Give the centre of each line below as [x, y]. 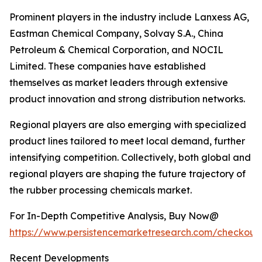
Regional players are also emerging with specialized [128, 125]
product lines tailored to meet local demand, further [127, 141]
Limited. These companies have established [108, 66]
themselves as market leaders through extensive [119, 83]
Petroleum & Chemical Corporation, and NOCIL [116, 50]
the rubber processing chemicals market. [101, 190]
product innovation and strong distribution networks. [127, 99]
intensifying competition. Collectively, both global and [130, 158]
